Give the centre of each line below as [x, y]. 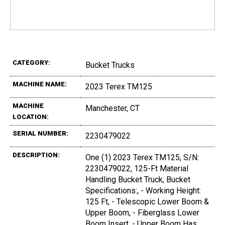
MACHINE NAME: [40, 84]
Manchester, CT [113, 108]
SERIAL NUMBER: [40, 134]
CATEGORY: [31, 63]
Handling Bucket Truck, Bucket [138, 180]
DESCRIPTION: [36, 155]
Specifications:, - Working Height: [143, 191]
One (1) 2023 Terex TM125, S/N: [142, 158]
